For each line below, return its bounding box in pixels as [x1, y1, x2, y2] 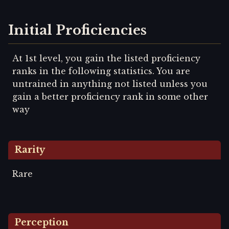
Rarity [15, 144, 45, 156]
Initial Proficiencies [8, 22, 147, 39]
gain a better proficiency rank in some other [12, 91, 208, 102]
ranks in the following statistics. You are [12, 66, 190, 77]
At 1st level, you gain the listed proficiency [12, 53, 200, 64]
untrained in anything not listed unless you [12, 79, 208, 89]
